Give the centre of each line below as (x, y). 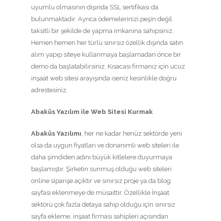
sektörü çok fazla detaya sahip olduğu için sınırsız (103, 205)
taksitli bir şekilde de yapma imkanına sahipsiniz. (102, 31)
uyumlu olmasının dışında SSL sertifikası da (95, 7)
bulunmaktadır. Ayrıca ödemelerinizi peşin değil (102, 19)
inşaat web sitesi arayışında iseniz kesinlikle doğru (104, 78)
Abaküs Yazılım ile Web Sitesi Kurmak (92, 112)
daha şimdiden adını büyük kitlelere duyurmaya (102, 157)
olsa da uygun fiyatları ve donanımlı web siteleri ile (105, 146)
